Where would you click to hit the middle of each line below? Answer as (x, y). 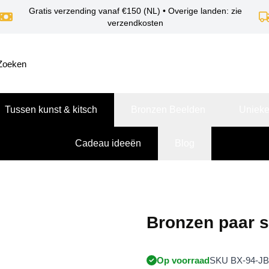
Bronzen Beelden (168, 109)
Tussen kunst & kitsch (51, 109)
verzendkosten (136, 23)
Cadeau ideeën (108, 143)
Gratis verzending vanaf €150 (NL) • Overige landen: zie (136, 11)
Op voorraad (183, 260)
